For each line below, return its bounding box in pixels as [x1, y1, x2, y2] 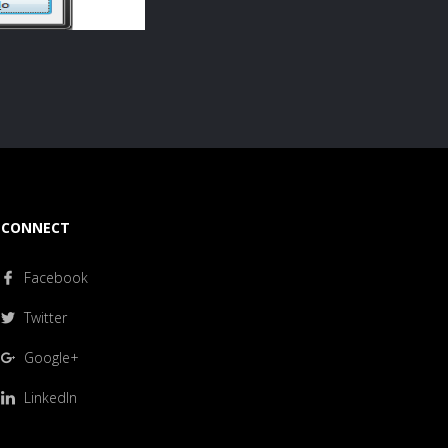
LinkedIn [20, 387, 77, 407]
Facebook [20, 267, 88, 287]
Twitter [20, 307, 67, 327]
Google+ [20, 347, 79, 367]
